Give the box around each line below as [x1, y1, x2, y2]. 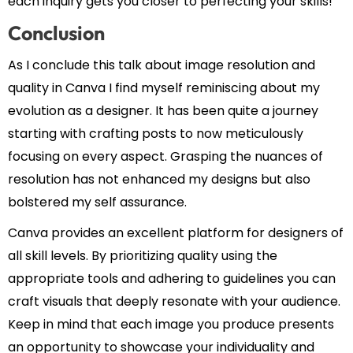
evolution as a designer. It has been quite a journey [8, 102, 318, 121]
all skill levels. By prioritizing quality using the [8, 247, 277, 266]
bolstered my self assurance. [8, 193, 187, 212]
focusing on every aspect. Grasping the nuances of [8, 147, 323, 166]
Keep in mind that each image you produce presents [8, 315, 334, 334]
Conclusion [8, 20, 105, 46]
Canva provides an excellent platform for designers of [8, 224, 344, 243]
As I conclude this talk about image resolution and [8, 56, 315, 75]
